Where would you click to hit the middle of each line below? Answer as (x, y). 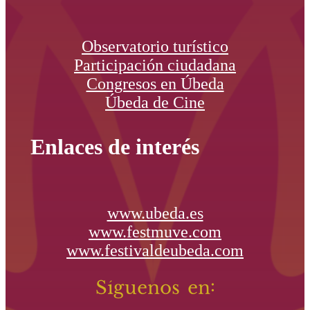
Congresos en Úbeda (155, 83)
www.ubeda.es (155, 213)
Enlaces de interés (115, 146)
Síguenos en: (155, 290)
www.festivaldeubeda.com (155, 250)
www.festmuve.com (155, 231)
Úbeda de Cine (155, 102)
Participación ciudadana (155, 65)
